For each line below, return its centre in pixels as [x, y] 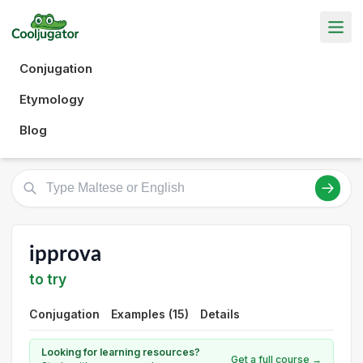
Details [220, 314]
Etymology [52, 99]
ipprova [65, 254]
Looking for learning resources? [121, 352]
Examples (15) [150, 314]
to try [48, 279]
